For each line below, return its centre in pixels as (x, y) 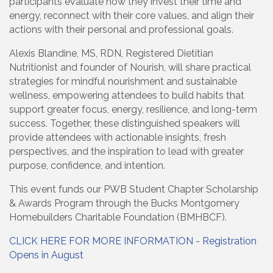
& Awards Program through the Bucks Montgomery (124, 204)
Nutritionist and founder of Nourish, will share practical (130, 68)
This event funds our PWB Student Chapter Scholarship (134, 190)
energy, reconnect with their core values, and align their (132, 16)
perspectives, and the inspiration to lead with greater (126, 152)
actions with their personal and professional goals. (121, 30)
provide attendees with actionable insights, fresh (118, 138)
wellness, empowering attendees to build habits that (127, 96)
